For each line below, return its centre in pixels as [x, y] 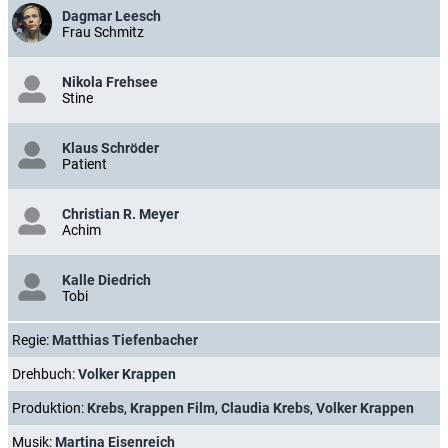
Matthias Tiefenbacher [125, 340]
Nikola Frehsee [110, 82]
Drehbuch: [45, 374]
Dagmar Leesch [111, 16]
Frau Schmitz [103, 32]
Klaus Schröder [110, 148]
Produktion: [49, 408]
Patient [84, 164]
